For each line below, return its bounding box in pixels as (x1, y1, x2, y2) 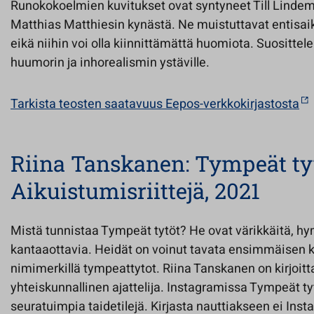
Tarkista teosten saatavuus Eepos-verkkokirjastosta (11, 95, 299, 114)
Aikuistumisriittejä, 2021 (11, 177, 260, 205)
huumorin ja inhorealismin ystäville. (11, 53, 210, 72)
